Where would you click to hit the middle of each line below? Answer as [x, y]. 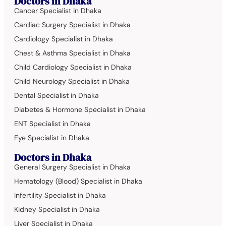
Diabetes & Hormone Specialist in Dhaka [80, 110]
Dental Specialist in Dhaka [56, 96]
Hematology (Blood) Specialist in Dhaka [78, 181]
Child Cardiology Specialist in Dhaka [73, 67]
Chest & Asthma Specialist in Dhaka [72, 53]
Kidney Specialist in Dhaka [57, 210]
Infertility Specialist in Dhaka [60, 195]
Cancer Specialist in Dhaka [58, 11]
